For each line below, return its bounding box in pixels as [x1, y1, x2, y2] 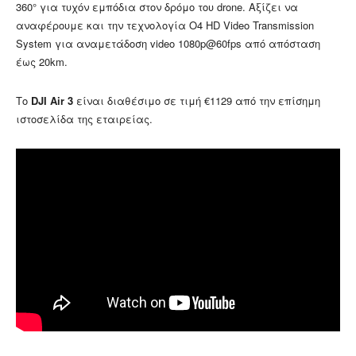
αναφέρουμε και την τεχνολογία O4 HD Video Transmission [16, 17, 314, 33]
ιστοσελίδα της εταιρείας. [16, 110, 153, 126]
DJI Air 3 [31, 92, 73, 108]
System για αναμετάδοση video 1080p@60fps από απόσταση [16, 35, 320, 51]
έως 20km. [16, 53, 68, 69]
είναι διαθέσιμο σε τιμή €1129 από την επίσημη [73, 92, 320, 108]
